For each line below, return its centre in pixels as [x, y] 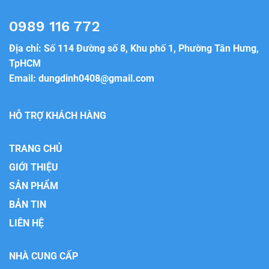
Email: [24, 79]
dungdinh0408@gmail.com [96, 79]
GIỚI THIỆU [34, 168]
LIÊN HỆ [26, 223]
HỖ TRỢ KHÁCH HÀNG [58, 116]
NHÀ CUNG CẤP [44, 256]
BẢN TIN [28, 205]
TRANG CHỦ [36, 149]
